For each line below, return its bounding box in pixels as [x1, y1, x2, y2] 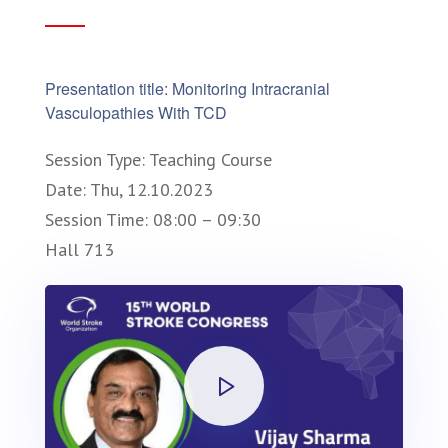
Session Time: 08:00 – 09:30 [45, 208, 261, 232]
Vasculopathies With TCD [45, 101, 227, 125]
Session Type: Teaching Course [45, 148, 272, 172]
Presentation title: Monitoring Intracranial [45, 77, 330, 101]
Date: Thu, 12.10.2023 [45, 178, 213, 202]
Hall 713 [45, 238, 114, 262]
